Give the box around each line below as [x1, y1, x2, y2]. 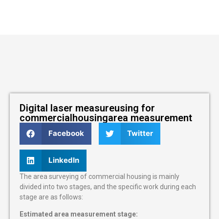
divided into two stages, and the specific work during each [20, 182, 196, 191]
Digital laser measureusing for [20, 102, 155, 114]
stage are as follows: [20, 193, 83, 201]
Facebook [48, 129, 84, 138]
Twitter [127, 129, 153, 138]
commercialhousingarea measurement [20, 111, 192, 124]
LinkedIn [48, 155, 79, 165]
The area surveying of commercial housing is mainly [20, 172, 179, 180]
